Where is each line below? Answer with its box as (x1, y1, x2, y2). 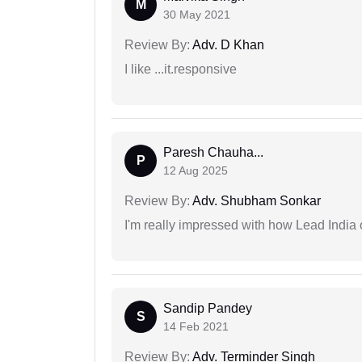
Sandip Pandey (163, 301, 252, 316)
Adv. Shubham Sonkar (190, 194, 321, 208)
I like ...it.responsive (124, 62, 237, 77)
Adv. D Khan (190, 38, 264, 53)
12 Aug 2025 (163, 164, 228, 178)
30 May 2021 (163, 8, 230, 22)
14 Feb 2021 (163, 320, 229, 334)
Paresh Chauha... (163, 145, 263, 160)
